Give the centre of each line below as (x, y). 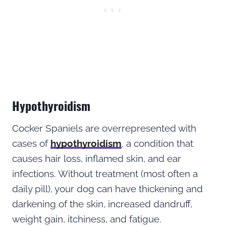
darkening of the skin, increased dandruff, (102, 204)
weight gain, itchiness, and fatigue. (88, 219)
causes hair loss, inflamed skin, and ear (97, 158)
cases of (31, 143)
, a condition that (157, 143)
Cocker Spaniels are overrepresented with (104, 128)
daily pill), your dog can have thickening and (107, 188)
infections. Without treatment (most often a (105, 173)
